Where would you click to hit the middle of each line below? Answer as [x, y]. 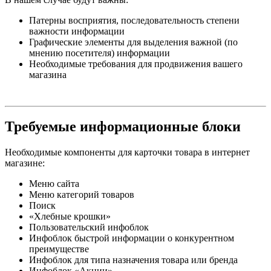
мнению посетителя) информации [100, 53]
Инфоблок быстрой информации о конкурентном [132, 238]
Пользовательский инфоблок [89, 227]
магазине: [25, 163]
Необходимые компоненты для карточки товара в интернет [127, 152]
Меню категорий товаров [82, 195]
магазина [48, 74]
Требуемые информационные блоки [123, 127]
